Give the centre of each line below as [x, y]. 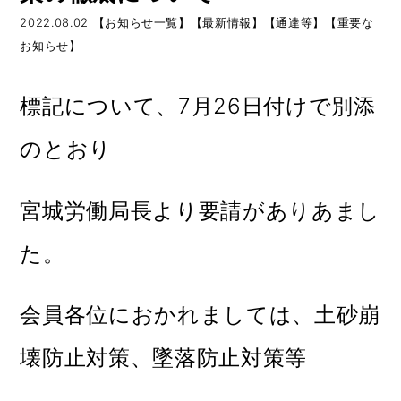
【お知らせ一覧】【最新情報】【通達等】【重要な [233, 22]
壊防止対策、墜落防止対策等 [163, 358]
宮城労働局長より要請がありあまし [200, 210]
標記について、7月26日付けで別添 [198, 106]
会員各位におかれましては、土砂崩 [200, 315]
